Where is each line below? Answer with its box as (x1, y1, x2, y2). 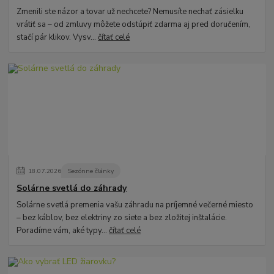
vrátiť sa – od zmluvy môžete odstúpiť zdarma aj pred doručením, (17, 18, 251, 30)
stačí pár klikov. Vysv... (17, 31, 98, 43)
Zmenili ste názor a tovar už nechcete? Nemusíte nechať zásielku (17, 6, 244, 17)
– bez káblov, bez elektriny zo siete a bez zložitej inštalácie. (17, 212, 228, 223)
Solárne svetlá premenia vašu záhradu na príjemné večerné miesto (17, 199, 254, 210)
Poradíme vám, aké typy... (17, 224, 109, 236)
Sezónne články (67, 166, 114, 176)
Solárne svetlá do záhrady (17, 182, 127, 194)
